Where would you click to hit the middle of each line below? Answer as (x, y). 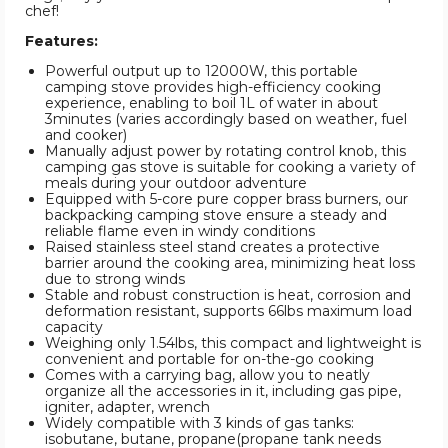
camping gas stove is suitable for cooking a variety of (230, 167)
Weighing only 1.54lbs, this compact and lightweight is (233, 343)
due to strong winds (115, 279)
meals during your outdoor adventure (176, 183)
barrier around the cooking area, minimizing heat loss (230, 263)
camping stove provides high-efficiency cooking (213, 87)
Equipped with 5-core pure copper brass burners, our (226, 199)
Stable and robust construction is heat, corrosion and (228, 295)
